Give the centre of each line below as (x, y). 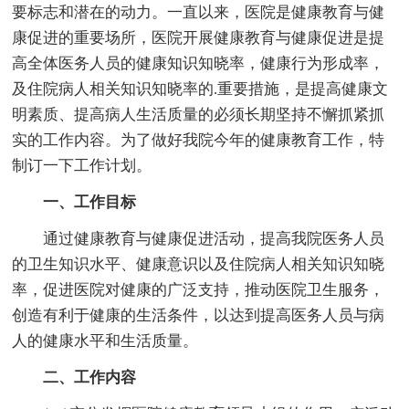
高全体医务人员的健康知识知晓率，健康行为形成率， (199, 63)
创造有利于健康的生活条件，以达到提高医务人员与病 (199, 315)
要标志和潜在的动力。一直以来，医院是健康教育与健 (199, 12)
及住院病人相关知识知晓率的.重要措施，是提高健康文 (200, 89)
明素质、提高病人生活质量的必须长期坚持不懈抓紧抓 (199, 114)
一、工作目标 (90, 202)
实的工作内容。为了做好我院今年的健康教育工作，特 (199, 140)
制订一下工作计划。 (82, 165)
